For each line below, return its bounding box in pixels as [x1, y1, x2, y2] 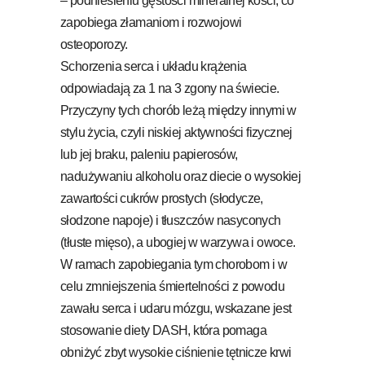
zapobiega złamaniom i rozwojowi [60, 15, 242, 29]
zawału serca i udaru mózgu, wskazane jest [60, 301, 292, 315]
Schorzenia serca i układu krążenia [60, 59, 247, 73]
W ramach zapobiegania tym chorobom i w [60, 257, 288, 271]
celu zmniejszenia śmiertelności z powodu [60, 279, 284, 293]
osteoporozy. [60, 37, 128, 51]
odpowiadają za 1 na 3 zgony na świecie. [60, 81, 279, 95]
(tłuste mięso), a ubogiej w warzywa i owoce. [60, 235, 296, 249]
